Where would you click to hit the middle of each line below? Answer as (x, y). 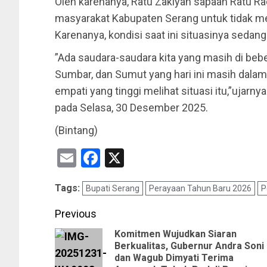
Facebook (140, 158)
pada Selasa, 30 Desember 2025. (131, 108)
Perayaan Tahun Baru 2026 (200, 189)
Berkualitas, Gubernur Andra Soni (189, 246)
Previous (76, 214)
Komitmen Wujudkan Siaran (176, 234)
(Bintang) (76, 131)
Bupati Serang (113, 189)
